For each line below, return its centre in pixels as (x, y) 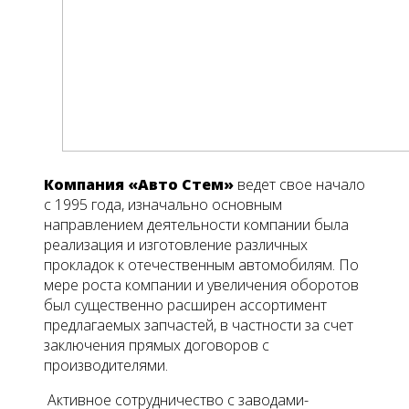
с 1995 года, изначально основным (163, 205)
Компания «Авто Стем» (139, 185)
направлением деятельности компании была (196, 225)
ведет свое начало (299, 185)
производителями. (106, 366)
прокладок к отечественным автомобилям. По (201, 265)
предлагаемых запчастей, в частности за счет (199, 325)
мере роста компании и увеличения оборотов (201, 285)
